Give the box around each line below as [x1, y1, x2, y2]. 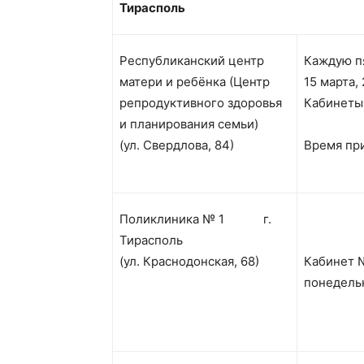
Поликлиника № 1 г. [119, 211, 271, 227]
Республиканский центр [119, 53, 264, 68]
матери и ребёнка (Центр [119, 74, 270, 89]
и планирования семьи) [119, 116, 258, 132]
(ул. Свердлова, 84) [119, 137, 234, 153]
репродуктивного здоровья [119, 95, 282, 110]
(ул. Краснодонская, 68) [119, 253, 259, 269]
